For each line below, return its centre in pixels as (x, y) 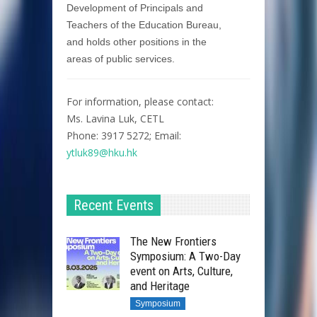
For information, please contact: (140, 101)
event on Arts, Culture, (181, 271)
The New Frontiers (173, 241)
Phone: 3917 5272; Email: (124, 135)
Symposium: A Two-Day (185, 256)
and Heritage (160, 286)
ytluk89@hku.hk (102, 152)
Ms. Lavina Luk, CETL (115, 118)
